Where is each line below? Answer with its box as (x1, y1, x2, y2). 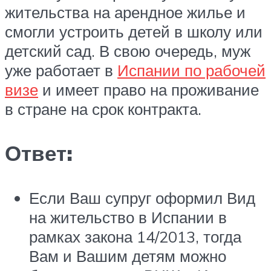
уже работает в (5, 60, 117, 80)
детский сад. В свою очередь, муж (5, 41, 250, 61)
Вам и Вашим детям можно (29, 246, 226, 266)
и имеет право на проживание (38, 80, 259, 100)
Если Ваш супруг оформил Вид (29, 188, 255, 207)
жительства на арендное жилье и (5, 2, 246, 22)
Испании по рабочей (117, 60, 266, 80)
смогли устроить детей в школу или (5, 22, 263, 42)
